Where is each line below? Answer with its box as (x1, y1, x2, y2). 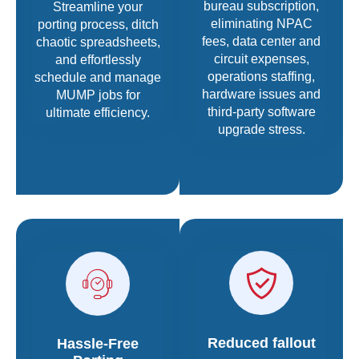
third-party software (207, 105, 316, 119)
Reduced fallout (207, 335, 316, 352)
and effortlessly (54, 52, 141, 67)
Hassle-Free (57, 335, 139, 352)
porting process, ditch (37, 17, 159, 31)
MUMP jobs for (55, 87, 140, 102)
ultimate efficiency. (46, 105, 150, 119)
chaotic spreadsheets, (35, 34, 160, 49)
